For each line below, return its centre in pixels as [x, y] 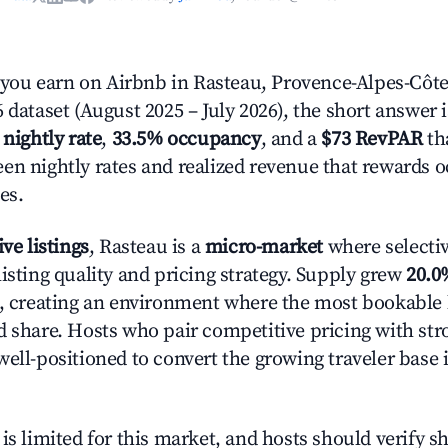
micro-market [264, 247]
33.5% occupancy [186, 139]
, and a [291, 139]
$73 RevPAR [372, 139]
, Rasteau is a [146, 247]
